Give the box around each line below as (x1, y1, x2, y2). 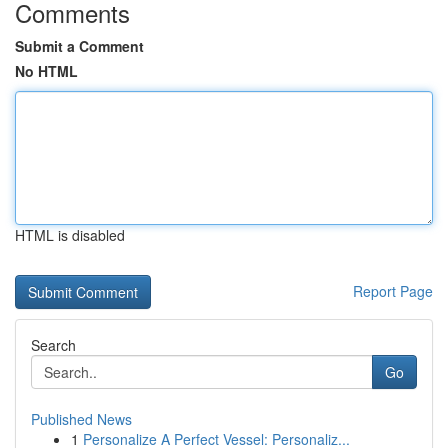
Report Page (353, 281, 433, 301)
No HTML (15, 61, 78, 81)
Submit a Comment (15, 36, 144, 56)
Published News (31, 409, 132, 429)
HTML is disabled (15, 225, 125, 245)
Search (31, 335, 76, 355)
